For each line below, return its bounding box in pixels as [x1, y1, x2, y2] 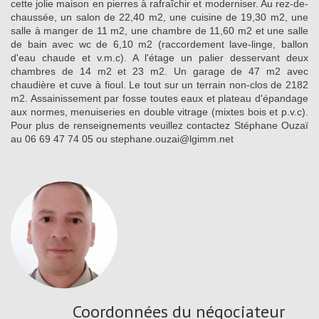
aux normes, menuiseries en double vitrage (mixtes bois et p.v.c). [11, 105, 308, 117]
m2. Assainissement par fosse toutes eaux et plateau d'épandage [11, 92, 308, 104]
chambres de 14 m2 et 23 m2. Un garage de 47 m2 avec [11, 65, 308, 77]
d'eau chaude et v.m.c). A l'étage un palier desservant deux [11, 51, 308, 63]
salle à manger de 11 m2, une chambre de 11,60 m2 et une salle [11, 24, 308, 36]
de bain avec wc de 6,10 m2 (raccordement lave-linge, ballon [11, 38, 308, 50]
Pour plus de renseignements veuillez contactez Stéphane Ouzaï [11, 119, 308, 131]
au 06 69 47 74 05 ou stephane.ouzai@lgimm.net [11, 132, 234, 145]
